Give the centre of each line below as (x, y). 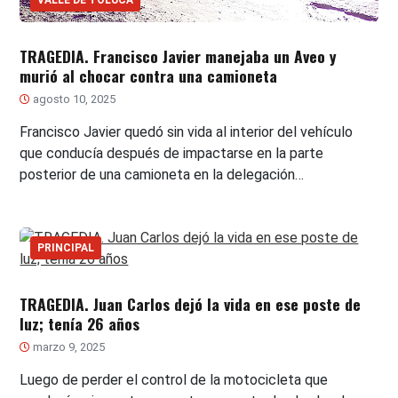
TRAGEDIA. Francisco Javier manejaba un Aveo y (179, 56)
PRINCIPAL (66, 247)
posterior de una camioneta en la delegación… (162, 174)
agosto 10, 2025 (73, 99)
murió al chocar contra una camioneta (149, 75)
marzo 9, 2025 (68, 346)
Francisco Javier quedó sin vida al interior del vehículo (187, 131)
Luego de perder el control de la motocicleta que (174, 379)
